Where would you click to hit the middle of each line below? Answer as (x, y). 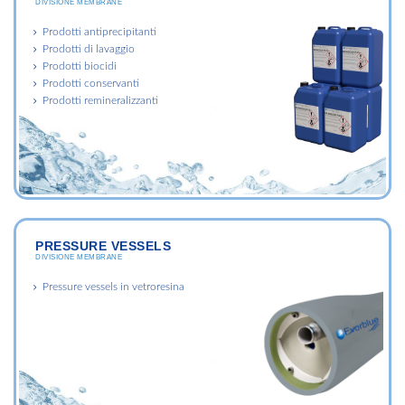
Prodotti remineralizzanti (100, 100)
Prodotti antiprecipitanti (99, 31)
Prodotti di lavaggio (89, 48)
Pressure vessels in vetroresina (113, 286)
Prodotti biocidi (80, 66)
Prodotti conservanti (91, 83)
